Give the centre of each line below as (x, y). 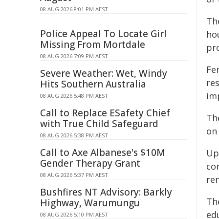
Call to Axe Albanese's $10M (103, 153)
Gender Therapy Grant (90, 163)
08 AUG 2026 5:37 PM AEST (74, 175)
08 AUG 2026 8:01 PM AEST (74, 9)
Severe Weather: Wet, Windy (104, 73)
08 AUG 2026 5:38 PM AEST (74, 135)
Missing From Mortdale (93, 44)
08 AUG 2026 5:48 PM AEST (74, 96)
